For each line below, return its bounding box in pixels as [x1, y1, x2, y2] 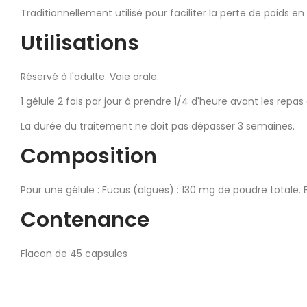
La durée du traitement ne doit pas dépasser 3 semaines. [21, 119, 295, 133]
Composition [21, 141, 157, 171]
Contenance [21, 205, 149, 234]
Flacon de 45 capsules [21, 246, 127, 260]
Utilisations [21, 28, 139, 58]
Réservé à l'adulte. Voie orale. [21, 69, 159, 84]
